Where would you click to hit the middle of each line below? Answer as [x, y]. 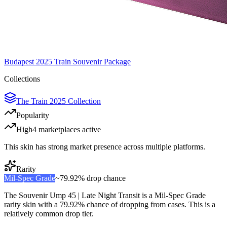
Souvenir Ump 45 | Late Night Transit [79, 196]
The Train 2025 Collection [59, 101]
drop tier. [79, 214]
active [90, 130]
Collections [22, 79]
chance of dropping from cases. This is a [150, 205]
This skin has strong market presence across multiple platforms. [105, 147]
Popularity [33, 116]
